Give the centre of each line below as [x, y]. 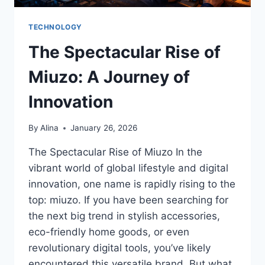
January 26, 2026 [104, 128]
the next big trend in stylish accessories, [124, 216]
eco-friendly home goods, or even [109, 232]
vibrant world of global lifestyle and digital [128, 168]
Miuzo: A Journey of [109, 77]
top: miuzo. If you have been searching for [128, 200]
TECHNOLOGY [55, 27]
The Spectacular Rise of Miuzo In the [115, 152]
